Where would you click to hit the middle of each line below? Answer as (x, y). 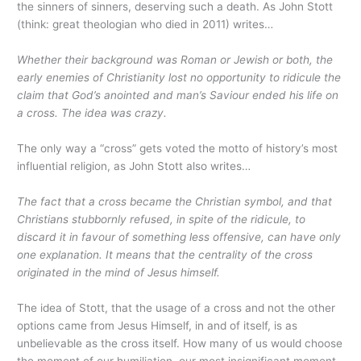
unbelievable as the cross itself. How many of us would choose (180, 343)
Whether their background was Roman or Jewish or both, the (175, 60)
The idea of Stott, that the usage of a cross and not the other (176, 307)
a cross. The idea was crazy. (92, 113)
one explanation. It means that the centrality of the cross (165, 254)
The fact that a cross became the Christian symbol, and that (175, 201)
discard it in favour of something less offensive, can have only (179, 237)
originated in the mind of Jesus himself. (119, 272)
